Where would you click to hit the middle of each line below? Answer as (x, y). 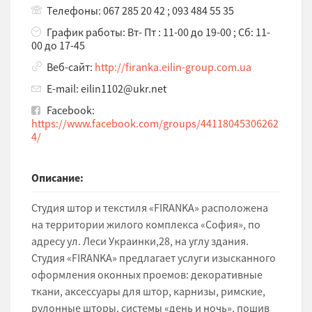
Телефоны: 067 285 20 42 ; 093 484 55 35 (140, 10)
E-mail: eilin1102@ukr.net (107, 88)
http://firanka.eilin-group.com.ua (173, 67)
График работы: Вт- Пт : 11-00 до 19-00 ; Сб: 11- (158, 32)
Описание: (57, 177)
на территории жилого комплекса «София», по (146, 224)
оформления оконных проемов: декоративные (147, 274)
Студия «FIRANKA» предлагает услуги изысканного (154, 257)
